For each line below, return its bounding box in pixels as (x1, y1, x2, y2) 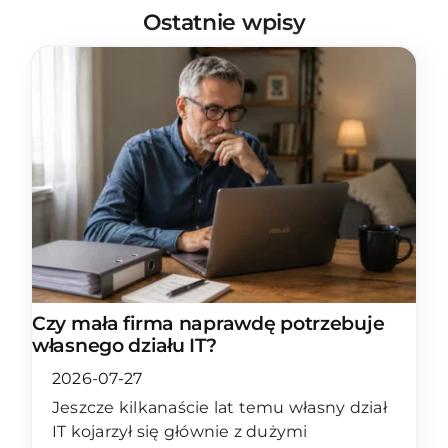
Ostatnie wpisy (142, 8, 306, 35)
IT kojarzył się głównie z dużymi (51, 422, 308, 442)
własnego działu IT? (31, 334, 217, 358)
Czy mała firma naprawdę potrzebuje (31, 312, 385, 336)
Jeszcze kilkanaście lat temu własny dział (51, 398, 387, 418)
